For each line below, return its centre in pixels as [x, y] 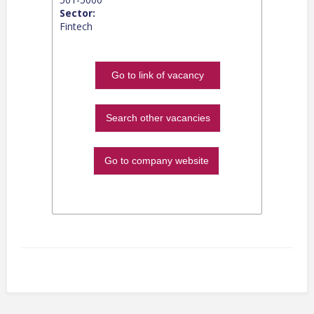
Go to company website [156, 160]
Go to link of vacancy [158, 75]
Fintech [76, 26]
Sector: [77, 13]
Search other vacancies [158, 117]
